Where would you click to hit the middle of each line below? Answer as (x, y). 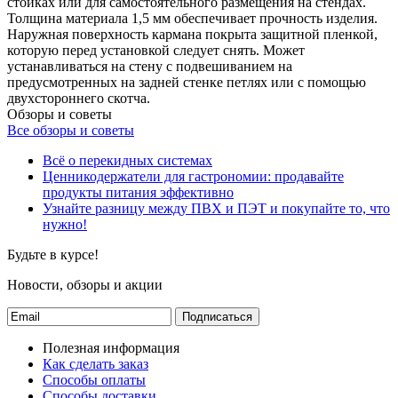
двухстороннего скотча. (79, 99)
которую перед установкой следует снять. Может (156, 51)
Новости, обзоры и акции (85, 285)
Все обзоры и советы (71, 131)
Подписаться (217, 317)
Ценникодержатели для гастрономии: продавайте (193, 177)
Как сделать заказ (96, 364)
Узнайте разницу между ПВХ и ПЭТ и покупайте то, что (216, 209)
